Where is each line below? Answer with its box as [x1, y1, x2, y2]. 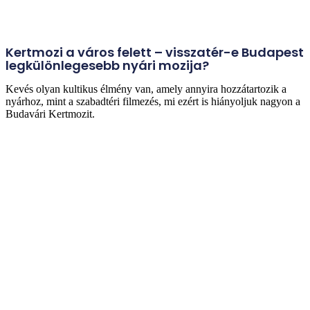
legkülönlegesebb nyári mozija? [6, 57, 209, 75]
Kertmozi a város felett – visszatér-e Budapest [6, 44, 304, 62]
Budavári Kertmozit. [6, 108, 95, 120]
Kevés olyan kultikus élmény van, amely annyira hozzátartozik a [6, 83, 286, 95]
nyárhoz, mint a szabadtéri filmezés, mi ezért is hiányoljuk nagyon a [6, 95, 300, 108]
